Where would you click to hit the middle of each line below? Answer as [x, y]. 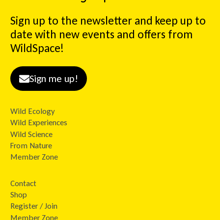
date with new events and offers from [101, 34]
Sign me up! [54, 78]
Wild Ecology [33, 111]
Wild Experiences [39, 123]
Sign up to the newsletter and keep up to [108, 20]
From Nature [31, 145]
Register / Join [34, 206]
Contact [23, 183]
